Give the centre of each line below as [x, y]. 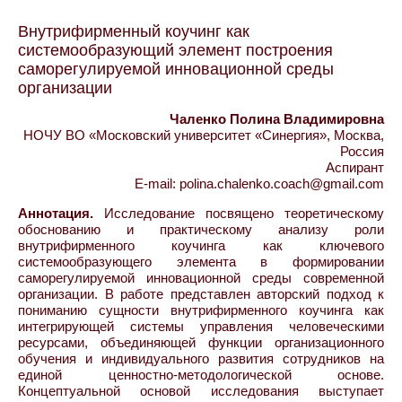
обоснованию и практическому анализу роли [201, 229]
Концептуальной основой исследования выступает [201, 391]
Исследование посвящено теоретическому [239, 213]
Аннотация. [56, 213]
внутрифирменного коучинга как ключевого [201, 245]
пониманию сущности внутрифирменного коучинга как [201, 310]
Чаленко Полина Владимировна [277, 119]
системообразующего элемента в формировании [201, 262]
